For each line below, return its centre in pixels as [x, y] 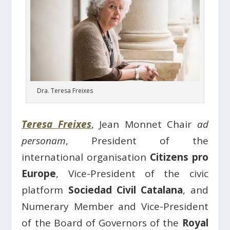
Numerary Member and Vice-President [115, 207]
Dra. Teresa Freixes [65, 91]
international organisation [86, 157]
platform [45, 190]
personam [44, 141]
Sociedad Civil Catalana [126, 190]
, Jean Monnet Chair [144, 124]
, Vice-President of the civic [132, 174]
